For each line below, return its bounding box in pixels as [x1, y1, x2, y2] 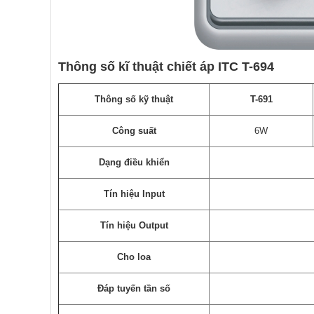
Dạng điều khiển [98, 157, 170, 168]
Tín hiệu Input [103, 189, 165, 200]
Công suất [111, 125, 156, 137]
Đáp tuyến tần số [97, 283, 170, 294]
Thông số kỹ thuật [95, 94, 173, 105]
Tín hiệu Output [100, 220, 168, 231]
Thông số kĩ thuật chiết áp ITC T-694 [58, 60, 274, 74]
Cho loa [117, 252, 151, 263]
